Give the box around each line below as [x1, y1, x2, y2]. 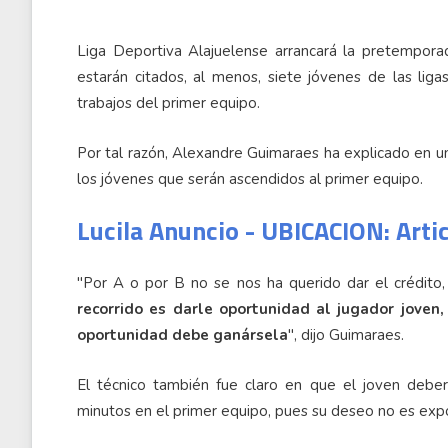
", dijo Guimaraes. [288, 325, 404, 345]
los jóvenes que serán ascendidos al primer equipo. [77, 169, 423, 189]
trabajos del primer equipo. [77, 93, 260, 113]
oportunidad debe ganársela [77, 325, 288, 345]
